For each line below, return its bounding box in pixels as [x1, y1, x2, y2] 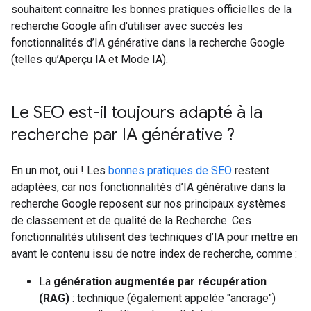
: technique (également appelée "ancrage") [69, 292, 276, 305]
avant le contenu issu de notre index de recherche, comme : [11, 247, 297, 260]
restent [232, 164, 269, 177]
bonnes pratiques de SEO [108, 164, 232, 177]
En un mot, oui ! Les [11, 164, 108, 177]
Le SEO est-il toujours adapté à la [11, 102, 262, 123]
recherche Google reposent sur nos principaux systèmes [11, 197, 286, 210]
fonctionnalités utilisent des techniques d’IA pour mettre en [11, 230, 298, 244]
